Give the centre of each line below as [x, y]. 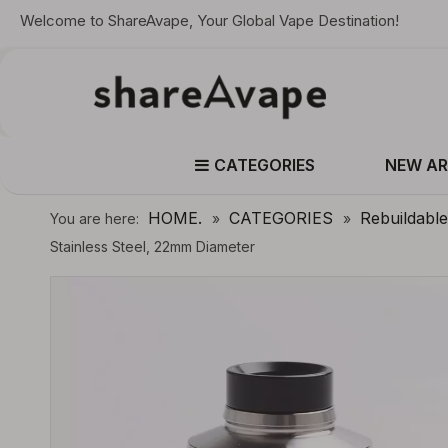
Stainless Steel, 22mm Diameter [152, 246]
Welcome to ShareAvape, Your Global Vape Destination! [209, 20]
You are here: [94, 218]
